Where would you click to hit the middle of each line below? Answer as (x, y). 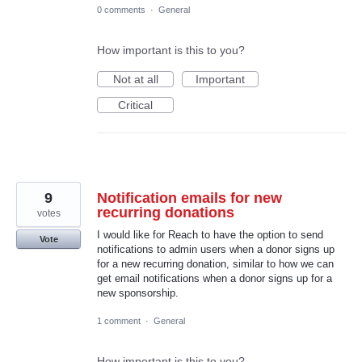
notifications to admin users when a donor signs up (216, 249)
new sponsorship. (138, 293)
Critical (135, 105)
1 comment (119, 320)
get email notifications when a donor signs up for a (215, 278)
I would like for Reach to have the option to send (210, 234)
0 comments (121, 9)
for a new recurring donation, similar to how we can (215, 263)
